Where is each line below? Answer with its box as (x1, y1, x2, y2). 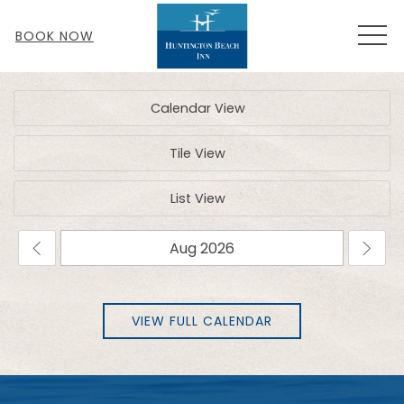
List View (170, 189, 225, 207)
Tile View (170, 144, 225, 162)
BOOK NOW (15, 27, 94, 45)
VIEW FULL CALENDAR (132, 312, 272, 330)
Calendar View (150, 99, 245, 117)
